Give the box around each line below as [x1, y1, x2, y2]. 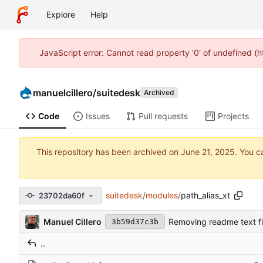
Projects [217, 111, 249, 122]
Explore [46, 9, 75, 19]
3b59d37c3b [112, 217, 159, 227]
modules [145, 190, 178, 201]
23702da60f [39, 190, 85, 200]
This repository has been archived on [36, 147, 181, 157]
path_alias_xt [180, 190, 230, 201]
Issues [85, 111, 110, 122]
